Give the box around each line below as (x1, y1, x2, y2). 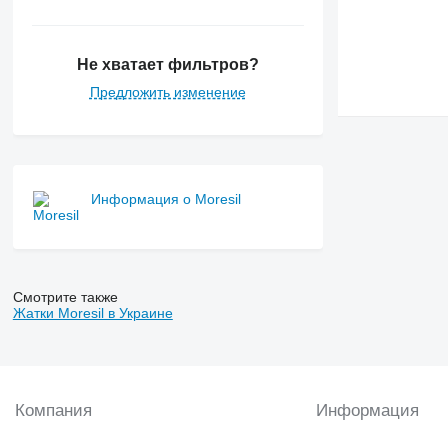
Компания (15, 400, 92, 420)
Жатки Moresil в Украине (12, 304, 173, 321)
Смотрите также (12, 288, 118, 305)
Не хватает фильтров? (76, 55, 259, 73)
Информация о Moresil (90, 190, 241, 207)
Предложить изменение (89, 83, 246, 100)
